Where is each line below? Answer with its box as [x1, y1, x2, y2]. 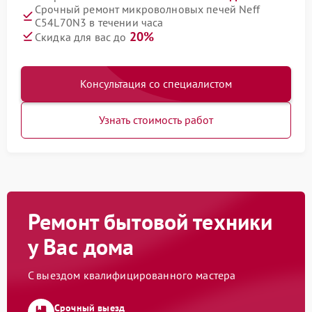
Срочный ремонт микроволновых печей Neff [35, 1, 260, 16]
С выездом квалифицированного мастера [28, 267, 236, 282]
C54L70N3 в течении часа [35, 15, 164, 29]
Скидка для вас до [35, 29, 130, 44]
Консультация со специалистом [80, 76, 232, 91]
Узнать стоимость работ [99, 112, 213, 127]
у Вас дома [28, 231, 134, 261]
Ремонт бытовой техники [28, 206, 273, 236]
